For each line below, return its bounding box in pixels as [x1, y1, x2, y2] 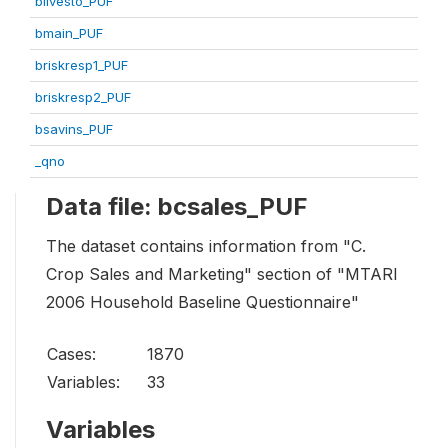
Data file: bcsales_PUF [46, 192, 308, 221]
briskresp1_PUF [35, 57, 128, 73]
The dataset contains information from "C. [46, 236, 366, 257]
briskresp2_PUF [35, 89, 131, 105]
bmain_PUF [35, 25, 103, 41]
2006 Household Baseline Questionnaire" [46, 292, 359, 313]
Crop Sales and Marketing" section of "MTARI [46, 264, 398, 285]
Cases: [47, 344, 96, 365]
